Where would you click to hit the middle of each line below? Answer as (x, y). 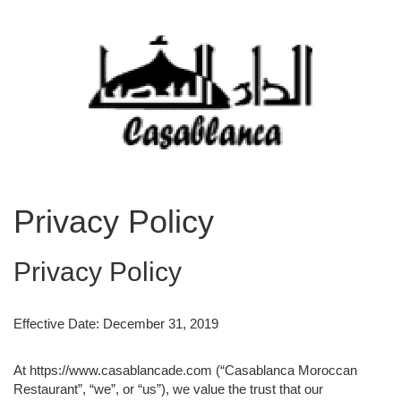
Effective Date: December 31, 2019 (116, 323)
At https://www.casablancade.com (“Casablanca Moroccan (185, 370)
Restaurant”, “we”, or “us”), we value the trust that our (168, 388)
